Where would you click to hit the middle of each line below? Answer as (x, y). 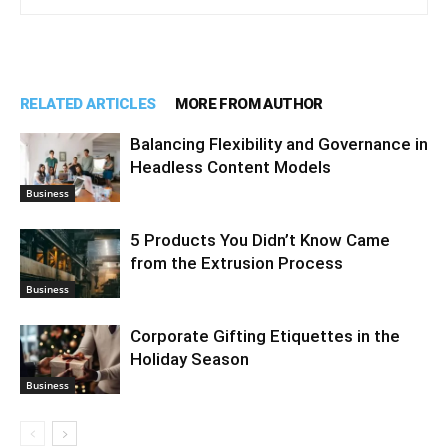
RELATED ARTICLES (88, 104)
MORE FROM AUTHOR (249, 104)
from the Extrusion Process (236, 263)
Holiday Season (189, 359)
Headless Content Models (230, 167)
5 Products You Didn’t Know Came (260, 240)
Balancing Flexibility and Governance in (279, 144)
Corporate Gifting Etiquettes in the (265, 336)
